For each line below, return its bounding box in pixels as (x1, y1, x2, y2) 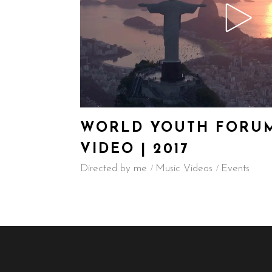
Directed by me (80, 163, 147, 174)
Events (221, 163, 250, 174)
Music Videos (155, 163, 212, 174)
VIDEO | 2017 (80, 142, 189, 157)
